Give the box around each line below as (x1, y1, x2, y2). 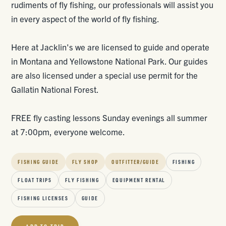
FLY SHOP (72, 158, 99, 165)
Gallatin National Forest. (11, 84, 99, 94)
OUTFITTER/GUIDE (111, 158, 159, 165)
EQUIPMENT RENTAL (112, 177, 166, 184)
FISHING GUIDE (18, 158, 59, 165)
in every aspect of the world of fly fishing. (11, 13, 160, 24)
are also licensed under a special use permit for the (11, 70, 198, 80)
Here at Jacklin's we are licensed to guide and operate (11, 41, 210, 52)
